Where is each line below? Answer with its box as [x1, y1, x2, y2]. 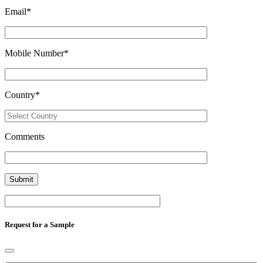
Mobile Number [5, 48, 64, 58]
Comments [5, 131, 45, 141]
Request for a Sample [5, 220, 75, 229]
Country [5, 89, 35, 100]
